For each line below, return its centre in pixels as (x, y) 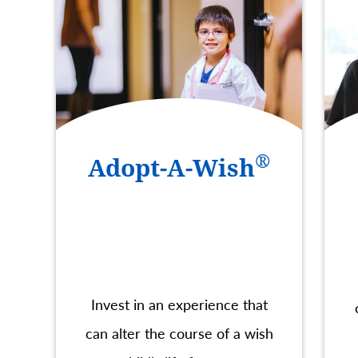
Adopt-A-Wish (171, 169)
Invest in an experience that (179, 304)
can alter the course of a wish (179, 333)
